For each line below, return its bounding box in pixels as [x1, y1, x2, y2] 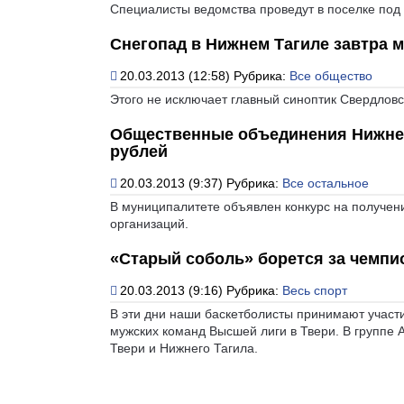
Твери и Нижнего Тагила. [110, 340, 258, 355]
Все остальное [282, 175, 369, 190]
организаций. [110, 216, 188, 231]
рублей [110, 142, 168, 161]
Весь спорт [282, 282, 347, 298]
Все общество [289, 68, 372, 83]
